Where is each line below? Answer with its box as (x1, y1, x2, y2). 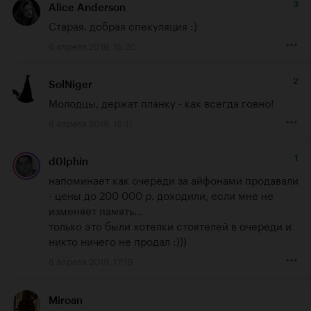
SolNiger (49, 78, 92, 92)
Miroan (49, 294, 83, 307)
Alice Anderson (49, 1, 126, 15)
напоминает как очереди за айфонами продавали (49, 171, 299, 188)
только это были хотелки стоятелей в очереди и (49, 217, 292, 234)
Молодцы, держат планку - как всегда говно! (49, 94, 274, 111)
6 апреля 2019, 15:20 (49, 38, 136, 53)
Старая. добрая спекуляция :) (49, 17, 197, 34)
